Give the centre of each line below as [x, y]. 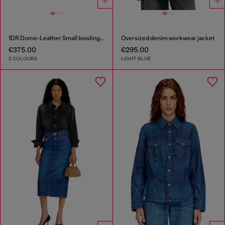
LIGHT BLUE [136, 59]
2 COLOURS [23, 59]
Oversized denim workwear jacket [167, 38]
